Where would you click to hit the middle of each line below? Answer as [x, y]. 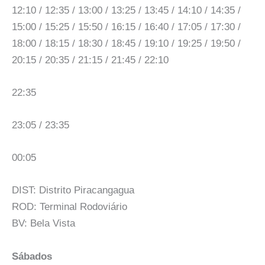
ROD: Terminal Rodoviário [70, 207]
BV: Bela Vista [43, 224]
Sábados [32, 256]
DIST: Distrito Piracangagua [73, 190]
